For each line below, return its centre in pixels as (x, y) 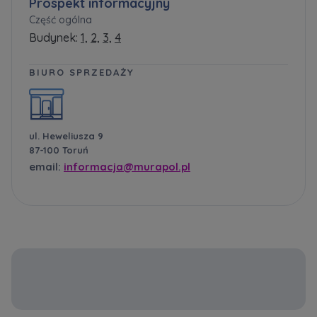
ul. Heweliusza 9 (66, 136)
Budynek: (55, 38)
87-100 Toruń (59, 150)
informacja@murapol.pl (127, 167)
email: (46, 167)
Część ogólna (60, 20)
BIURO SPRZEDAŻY (82, 72)
